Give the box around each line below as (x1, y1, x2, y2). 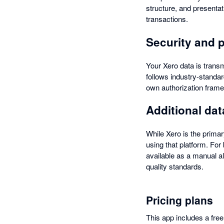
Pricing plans (146, 192, 213, 207)
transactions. (146, 13, 188, 24)
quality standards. (146, 160, 203, 171)
